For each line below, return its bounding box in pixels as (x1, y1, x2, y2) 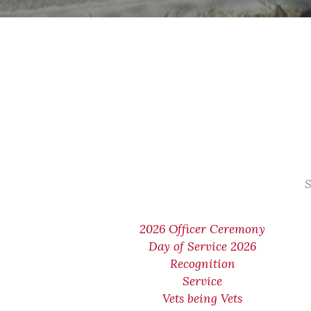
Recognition (169, 256, 235, 271)
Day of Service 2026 (149, 239, 257, 254)
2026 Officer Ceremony (140, 221, 266, 237)
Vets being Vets (162, 291, 243, 306)
